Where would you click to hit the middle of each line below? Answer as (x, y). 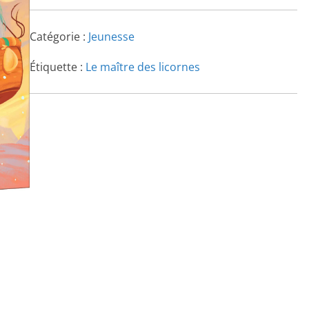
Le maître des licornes (142, 67)
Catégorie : (59, 36)
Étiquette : (57, 67)
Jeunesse (111, 36)
